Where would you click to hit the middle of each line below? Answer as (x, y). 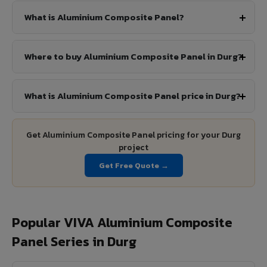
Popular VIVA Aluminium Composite (122, 223)
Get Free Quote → (133, 166)
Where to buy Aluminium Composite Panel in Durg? (133, 57)
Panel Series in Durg (74, 242)
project (133, 148)
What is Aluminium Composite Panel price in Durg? (133, 96)
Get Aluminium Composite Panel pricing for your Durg (133, 135)
